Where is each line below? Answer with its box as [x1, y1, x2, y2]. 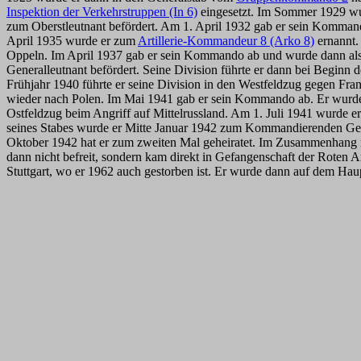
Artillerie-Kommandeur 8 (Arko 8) [138, 34, 314, 48]
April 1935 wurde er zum [6, 34, 138, 48]
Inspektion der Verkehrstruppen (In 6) [6, 5, 197, 19]
